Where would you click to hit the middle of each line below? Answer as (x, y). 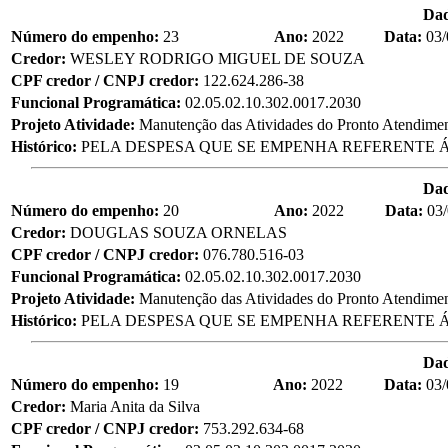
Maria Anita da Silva (135, 406)
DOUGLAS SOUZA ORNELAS (178, 232)
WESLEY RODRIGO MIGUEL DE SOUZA (217, 58)
